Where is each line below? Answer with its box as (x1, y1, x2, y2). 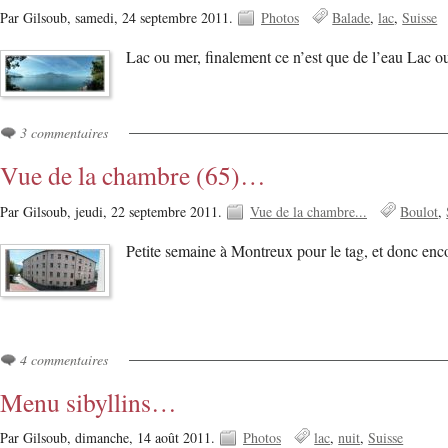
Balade (332, 7, 371, 27)
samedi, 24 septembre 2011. (75, 7, 237, 27)
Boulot (400, 201, 439, 221)
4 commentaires (20, 349, 108, 369)
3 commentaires (20, 122, 108, 142)
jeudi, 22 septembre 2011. (75, 201, 226, 221)
